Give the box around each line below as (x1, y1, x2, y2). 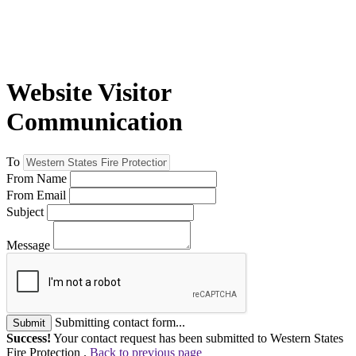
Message (6, 238, 50, 252)
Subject (6, 204, 44, 219)
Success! (6, 331, 51, 345)
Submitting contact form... (55, 315, 185, 329)
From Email (6, 188, 66, 202)
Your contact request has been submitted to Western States (51, 331, 343, 345)
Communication (6, 107, 183, 137)
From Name (6, 171, 67, 185)
